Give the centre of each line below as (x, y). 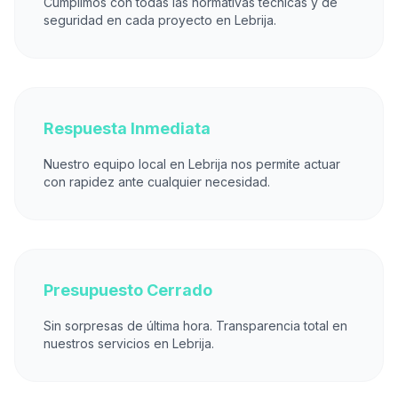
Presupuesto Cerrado (128, 290)
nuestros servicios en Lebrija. (129, 343)
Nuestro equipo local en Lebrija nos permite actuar (192, 164)
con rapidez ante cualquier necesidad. (157, 182)
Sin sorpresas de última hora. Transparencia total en (195, 326)
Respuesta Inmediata (127, 128)
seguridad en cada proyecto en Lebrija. (160, 20)
